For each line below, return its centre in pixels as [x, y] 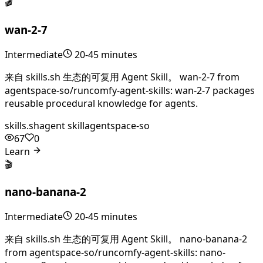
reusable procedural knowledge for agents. [101, 103]
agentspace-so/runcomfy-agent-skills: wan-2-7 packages [130, 90]
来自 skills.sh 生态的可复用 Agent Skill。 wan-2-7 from [122, 77]
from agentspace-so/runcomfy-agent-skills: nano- [115, 253]
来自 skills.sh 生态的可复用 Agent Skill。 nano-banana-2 [126, 239]
